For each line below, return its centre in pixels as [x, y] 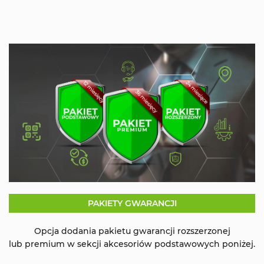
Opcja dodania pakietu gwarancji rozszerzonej [132, 231]
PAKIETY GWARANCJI [132, 203]
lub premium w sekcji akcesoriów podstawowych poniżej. [132, 244]
